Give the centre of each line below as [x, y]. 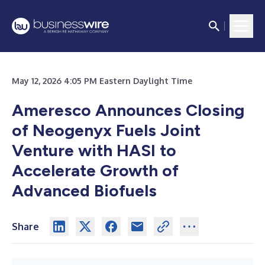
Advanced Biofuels [84, 190]
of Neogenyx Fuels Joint [106, 130]
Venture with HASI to [94, 150]
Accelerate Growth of [95, 170]
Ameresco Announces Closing [128, 110]
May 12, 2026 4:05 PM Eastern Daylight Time [102, 81]
